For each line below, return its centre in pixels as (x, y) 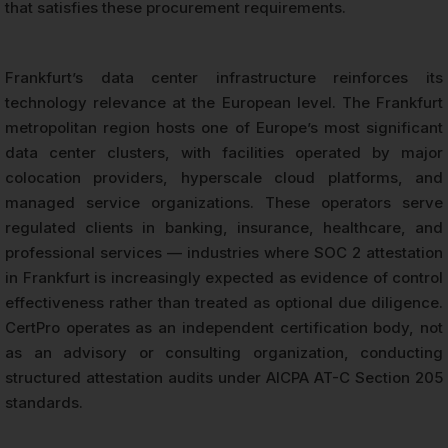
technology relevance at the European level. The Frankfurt (224, 102)
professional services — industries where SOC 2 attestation (224, 252)
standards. (44, 402)
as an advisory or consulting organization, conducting (224, 352)
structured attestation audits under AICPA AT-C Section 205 (224, 377)
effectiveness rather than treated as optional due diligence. (224, 302)
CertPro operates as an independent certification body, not (224, 327)
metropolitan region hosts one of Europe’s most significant (224, 127)
